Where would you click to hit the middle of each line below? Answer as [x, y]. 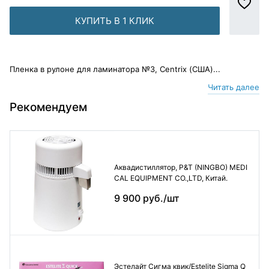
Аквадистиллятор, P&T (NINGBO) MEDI [180, 168]
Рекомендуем [48, 107]
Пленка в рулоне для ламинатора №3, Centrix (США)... [115, 69]
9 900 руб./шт [147, 198]
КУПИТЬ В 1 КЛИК [115, 21]
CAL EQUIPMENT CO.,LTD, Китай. [171, 178]
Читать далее [234, 87]
